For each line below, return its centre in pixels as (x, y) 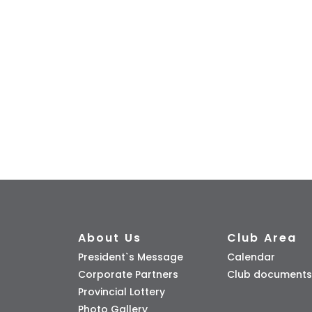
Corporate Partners (128, 274)
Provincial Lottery (122, 291)
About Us (110, 237)
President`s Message (131, 257)
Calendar (251, 257)
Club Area (262, 237)
